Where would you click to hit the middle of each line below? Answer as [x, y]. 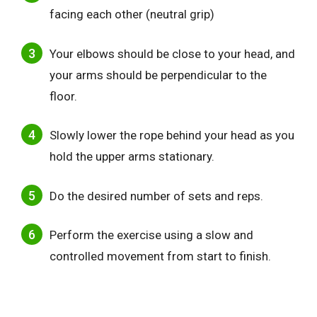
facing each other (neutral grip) [132, 15]
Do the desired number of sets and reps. [156, 196]
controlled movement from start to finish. [160, 257]
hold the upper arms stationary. [132, 157]
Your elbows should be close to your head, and [172, 53]
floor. [63, 96]
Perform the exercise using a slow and [151, 235]
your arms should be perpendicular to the [158, 75]
